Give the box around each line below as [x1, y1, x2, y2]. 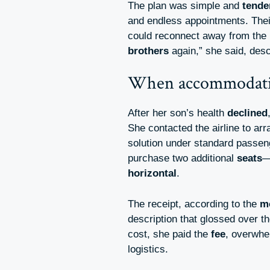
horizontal [128, 168, 177, 180]
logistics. [128, 243, 168, 255]
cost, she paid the [128, 228, 211, 240]
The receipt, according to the [128, 198, 260, 210]
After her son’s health [128, 107, 227, 119]
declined [227, 107, 268, 119]
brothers [128, 45, 169, 57]
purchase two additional [128, 152, 237, 165]
